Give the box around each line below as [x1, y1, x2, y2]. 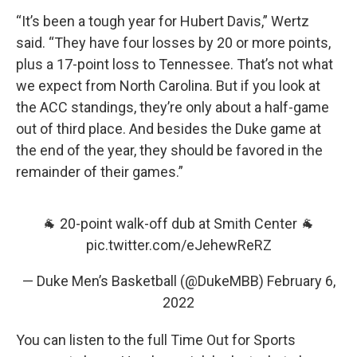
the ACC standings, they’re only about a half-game [16, 98, 329, 116]
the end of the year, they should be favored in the [16, 141, 323, 159]
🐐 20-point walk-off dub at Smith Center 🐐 [42, 214, 315, 232]
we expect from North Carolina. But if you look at [16, 76, 320, 94]
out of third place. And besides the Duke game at [16, 120, 321, 137]
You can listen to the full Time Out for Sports [16, 331, 296, 348]
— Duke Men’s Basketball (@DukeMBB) [22, 272, 267, 289]
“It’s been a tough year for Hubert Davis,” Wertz [16, 12, 309, 29]
